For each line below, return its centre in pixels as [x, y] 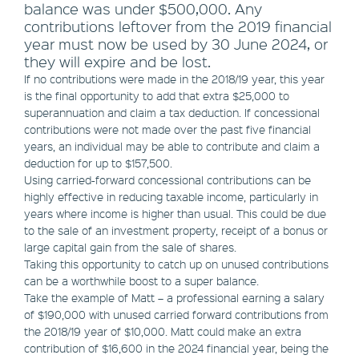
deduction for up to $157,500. [98, 163]
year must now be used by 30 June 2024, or [176, 44]
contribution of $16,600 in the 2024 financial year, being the [176, 348]
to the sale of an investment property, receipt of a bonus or [176, 230]
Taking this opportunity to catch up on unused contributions [176, 264]
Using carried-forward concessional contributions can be [167, 180]
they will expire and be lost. [117, 62]
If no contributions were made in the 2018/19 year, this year [174, 79]
